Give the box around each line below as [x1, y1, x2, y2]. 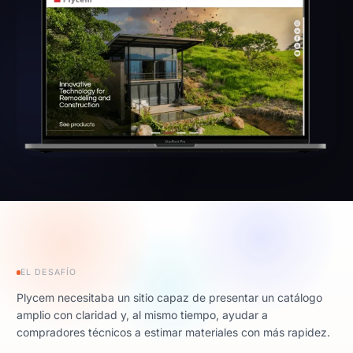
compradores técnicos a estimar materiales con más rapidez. [17, 325, 330, 339]
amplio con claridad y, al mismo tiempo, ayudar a [17, 307, 268, 321]
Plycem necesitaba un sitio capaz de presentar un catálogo [17, 290, 322, 304]
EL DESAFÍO [20, 266, 76, 277]
